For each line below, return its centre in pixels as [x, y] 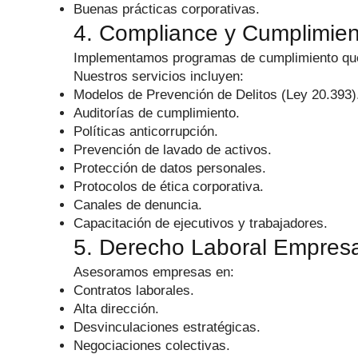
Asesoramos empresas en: [154, 272]
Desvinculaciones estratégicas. [167, 327]
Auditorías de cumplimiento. [157, 113]
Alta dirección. [116, 309]
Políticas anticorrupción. [146, 131]
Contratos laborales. [134, 290]
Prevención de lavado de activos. [173, 150]
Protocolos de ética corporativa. [169, 187]
